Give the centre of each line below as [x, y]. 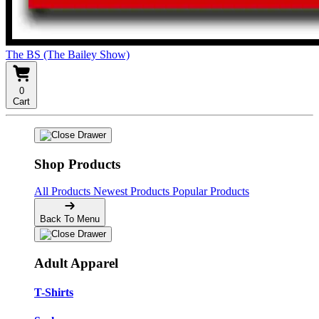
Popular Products [211, 192]
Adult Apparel [76, 263]
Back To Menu [70, 219]
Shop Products [77, 164]
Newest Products [133, 192]
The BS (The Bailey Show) [68, 54]
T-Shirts [54, 293]
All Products [64, 192]
